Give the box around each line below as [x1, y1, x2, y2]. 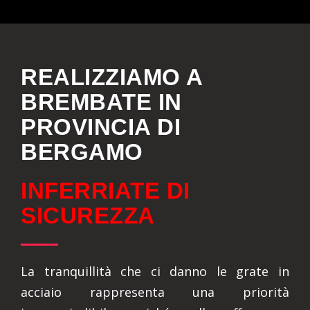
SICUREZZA [21, 203, 155, 228]
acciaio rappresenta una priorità [21, 284, 289, 300]
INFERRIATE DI [21, 178, 190, 203]
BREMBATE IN [21, 89, 182, 115]
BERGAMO [21, 139, 143, 165]
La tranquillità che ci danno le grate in [21, 263, 289, 280]
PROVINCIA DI [21, 114, 181, 140]
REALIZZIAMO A [21, 64, 203, 90]
